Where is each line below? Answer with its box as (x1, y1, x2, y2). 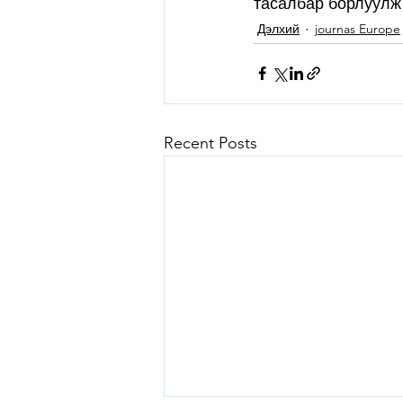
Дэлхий (257, 21, 300, 38)
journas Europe (315, 21, 400, 38)
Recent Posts (164, 132, 257, 153)
